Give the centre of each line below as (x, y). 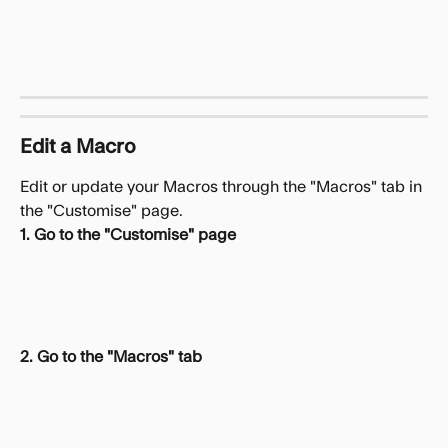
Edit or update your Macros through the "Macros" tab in (223, 186)
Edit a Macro (78, 146)
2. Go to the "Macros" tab (111, 356)
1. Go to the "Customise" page (128, 234)
